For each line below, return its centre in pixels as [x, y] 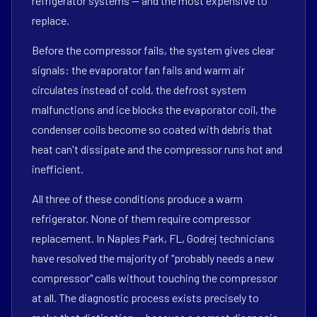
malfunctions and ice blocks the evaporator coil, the [154, 109]
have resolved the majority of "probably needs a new [153, 258]
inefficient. [58, 169]
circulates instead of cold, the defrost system [139, 90]
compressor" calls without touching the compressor [155, 278]
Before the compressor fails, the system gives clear [153, 50]
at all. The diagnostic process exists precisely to [145, 298]
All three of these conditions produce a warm [137, 198]
